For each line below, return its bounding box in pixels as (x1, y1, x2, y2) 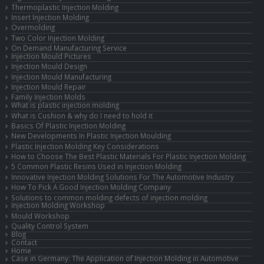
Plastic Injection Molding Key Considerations (11, 141, 159, 151)
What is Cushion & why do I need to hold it (11, 110, 153, 120)
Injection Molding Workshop (11, 200, 105, 210)
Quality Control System (11, 221, 88, 231)
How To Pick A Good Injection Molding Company (11, 182, 171, 192)
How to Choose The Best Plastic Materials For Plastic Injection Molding (11, 151, 246, 161)
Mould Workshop (11, 210, 70, 220)
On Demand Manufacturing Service (11, 43, 127, 53)
